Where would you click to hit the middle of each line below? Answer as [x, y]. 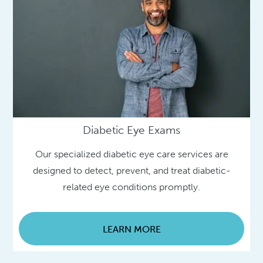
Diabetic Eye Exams [131, 130]
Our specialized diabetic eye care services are [131, 154]
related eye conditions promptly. [131, 187]
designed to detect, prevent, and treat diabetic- [131, 170]
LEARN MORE [131, 229]
